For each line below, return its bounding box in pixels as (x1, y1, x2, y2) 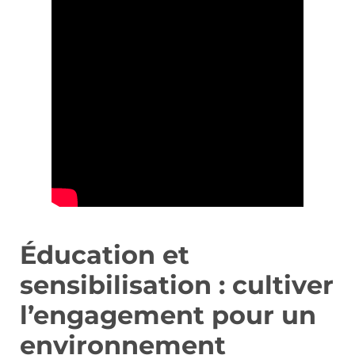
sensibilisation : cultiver (20, 269, 334, 300)
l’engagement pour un (20, 299, 316, 330)
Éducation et (20, 239, 189, 270)
